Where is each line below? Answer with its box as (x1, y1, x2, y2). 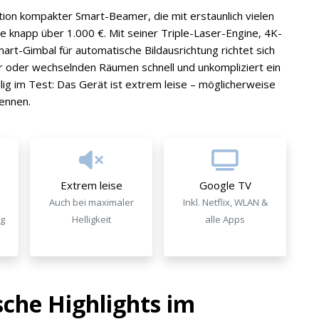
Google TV (199, 178, 251, 192)
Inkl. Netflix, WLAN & (182, 196, 268, 209)
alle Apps (205, 213, 245, 226)
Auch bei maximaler (48, 196, 134, 209)
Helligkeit (71, 213, 111, 226)
